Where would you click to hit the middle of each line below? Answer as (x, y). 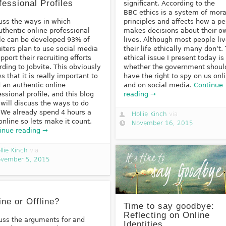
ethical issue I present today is (174, 58)
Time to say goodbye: (169, 206)
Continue (209, 85)
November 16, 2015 (162, 123)
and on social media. (159, 85)
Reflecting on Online (167, 215)
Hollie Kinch (149, 114)
